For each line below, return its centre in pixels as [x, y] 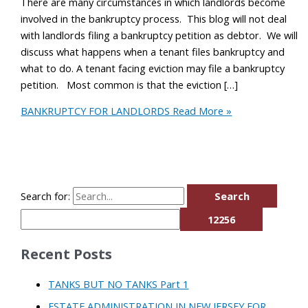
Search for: [46, 196]
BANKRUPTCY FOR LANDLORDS [96, 111]
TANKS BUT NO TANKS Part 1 [119, 284]
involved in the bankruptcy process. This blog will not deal [154, 18]
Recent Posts [67, 254]
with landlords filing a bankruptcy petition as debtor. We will [159, 35]
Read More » [201, 111]
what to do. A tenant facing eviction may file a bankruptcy [153, 68]
